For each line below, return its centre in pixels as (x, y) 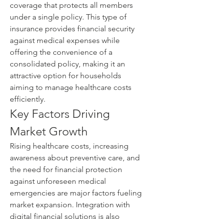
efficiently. (28, 99)
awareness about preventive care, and (75, 158)
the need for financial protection (66, 169)
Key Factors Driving (60, 114)
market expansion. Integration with (70, 205)
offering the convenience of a (61, 52)
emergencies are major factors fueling (76, 193)
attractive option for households (66, 76)
